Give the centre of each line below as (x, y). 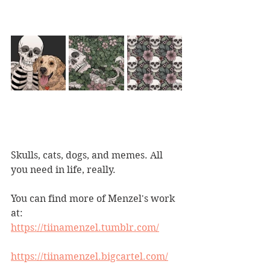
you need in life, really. (63, 170)
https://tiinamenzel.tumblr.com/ (85, 228)
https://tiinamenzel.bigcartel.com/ (89, 256)
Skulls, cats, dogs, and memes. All (88, 155)
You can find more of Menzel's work (94, 199)
